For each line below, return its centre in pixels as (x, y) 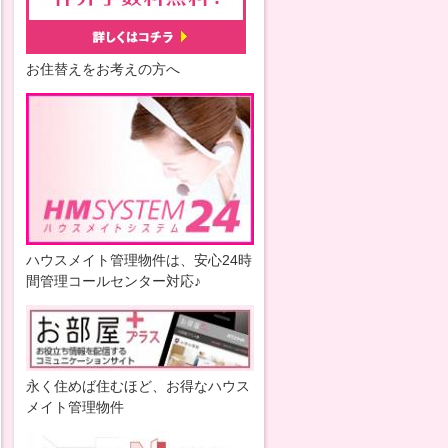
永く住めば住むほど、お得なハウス (138, 386)
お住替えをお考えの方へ (103, 69)
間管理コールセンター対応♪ (113, 281)
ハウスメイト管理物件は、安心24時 (139, 260)
